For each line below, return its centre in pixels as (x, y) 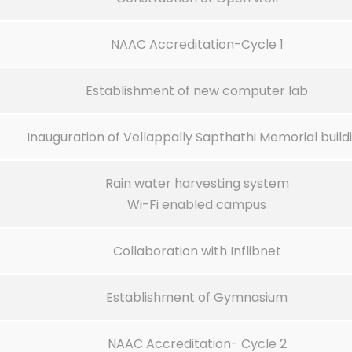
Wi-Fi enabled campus (197, 205)
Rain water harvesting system (197, 184)
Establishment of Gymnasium (197, 298)
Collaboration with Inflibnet (197, 251)
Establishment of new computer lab (197, 91)
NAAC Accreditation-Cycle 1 (197, 45)
